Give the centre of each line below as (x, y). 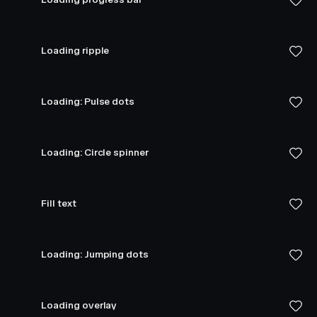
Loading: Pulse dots (88, 102)
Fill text (59, 203)
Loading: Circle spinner (95, 152)
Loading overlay (79, 305)
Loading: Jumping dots (95, 254)
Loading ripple (75, 51)
